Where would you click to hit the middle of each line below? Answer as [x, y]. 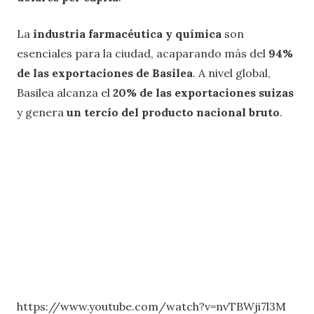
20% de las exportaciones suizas [203, 93]
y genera [42, 112]
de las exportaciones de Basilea [105, 73]
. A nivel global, [232, 73]
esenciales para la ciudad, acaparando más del [143, 54]
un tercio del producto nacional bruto [173, 112]
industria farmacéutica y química [127, 34]
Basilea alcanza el [65, 93]
